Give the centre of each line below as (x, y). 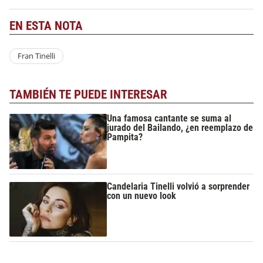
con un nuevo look (142, 195)
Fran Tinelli (36, 56)
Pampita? (125, 137)
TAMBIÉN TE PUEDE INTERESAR (88, 94)
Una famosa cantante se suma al (169, 119)
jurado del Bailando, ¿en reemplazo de (180, 128)
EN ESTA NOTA (46, 26)
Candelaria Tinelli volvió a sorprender (178, 186)
